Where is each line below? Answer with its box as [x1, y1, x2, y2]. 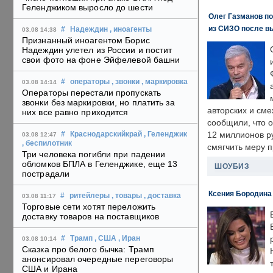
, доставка [144, 192, 181, 200]
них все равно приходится [22, 107, 129, 118]
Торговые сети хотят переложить [22, 202, 156, 212]
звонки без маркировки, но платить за [22, 97, 175, 108]
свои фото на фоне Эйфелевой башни [22, 55, 180, 65]
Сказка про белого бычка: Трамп [22, 244, 155, 255]
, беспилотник [22, 140, 72, 147]
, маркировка [141, 78, 188, 86]
